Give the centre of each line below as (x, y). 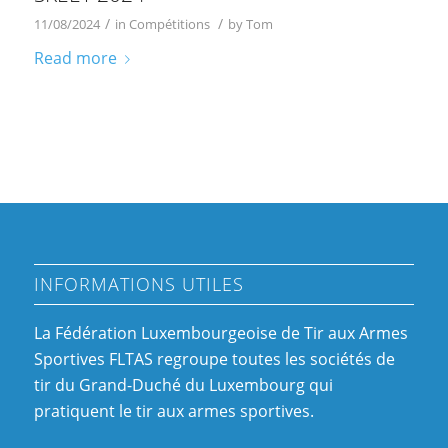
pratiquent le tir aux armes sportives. (173, 410)
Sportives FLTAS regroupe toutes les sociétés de (214, 358)
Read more (75, 57)
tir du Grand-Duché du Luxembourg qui (183, 384)
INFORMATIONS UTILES (138, 283)
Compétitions (169, 23)
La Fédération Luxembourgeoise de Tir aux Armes (220, 332)
